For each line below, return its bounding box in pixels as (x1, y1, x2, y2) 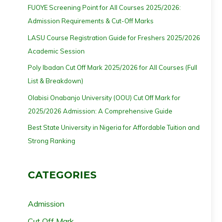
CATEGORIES (28, 169, 97, 181)
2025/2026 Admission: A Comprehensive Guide (28, 107, 172, 115)
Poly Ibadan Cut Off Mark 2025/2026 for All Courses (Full (28, 63, 197, 72)
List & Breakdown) (28, 77, 83, 85)
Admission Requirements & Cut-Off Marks (28, 17, 154, 25)
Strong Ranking (28, 137, 75, 145)
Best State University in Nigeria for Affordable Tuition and (28, 123, 200, 132)
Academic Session (28, 47, 85, 55)
